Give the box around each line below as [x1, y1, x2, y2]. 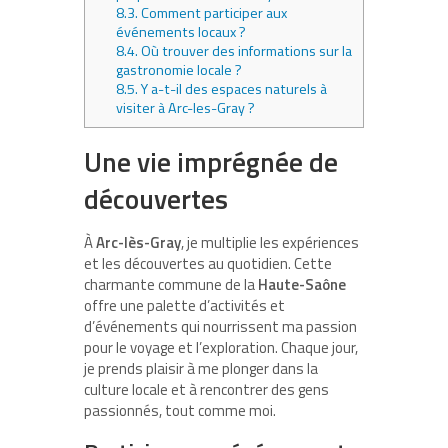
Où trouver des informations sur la [138, 39, 353, 62]
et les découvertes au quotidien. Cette [84, 251, 332, 275]
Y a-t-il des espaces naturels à [138, 77, 328, 100]
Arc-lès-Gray [96, 230, 181, 254]
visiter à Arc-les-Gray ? [116, 96, 256, 119]
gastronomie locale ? [116, 58, 243, 81]
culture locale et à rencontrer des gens [84, 377, 329, 401]
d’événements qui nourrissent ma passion [84, 314, 357, 338]
